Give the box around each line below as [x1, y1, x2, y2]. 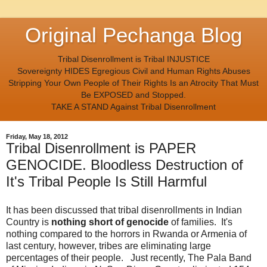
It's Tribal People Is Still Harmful [6, 173, 207, 190]
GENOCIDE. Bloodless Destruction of [6, 157, 243, 173]
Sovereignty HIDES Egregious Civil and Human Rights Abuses [17, 66, 250, 76]
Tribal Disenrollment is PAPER [6, 140, 196, 157]
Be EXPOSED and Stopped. [81, 90, 186, 100]
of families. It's [169, 217, 232, 228]
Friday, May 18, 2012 [6, 133, 68, 141]
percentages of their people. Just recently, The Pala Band [6, 253, 252, 263]
